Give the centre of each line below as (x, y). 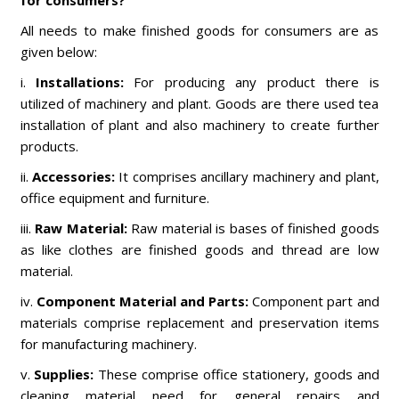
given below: (58, 52)
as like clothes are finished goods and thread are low (199, 249)
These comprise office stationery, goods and (239, 374)
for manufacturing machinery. (108, 344)
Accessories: (73, 176)
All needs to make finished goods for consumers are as (199, 30)
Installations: (79, 82)
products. (49, 146)
